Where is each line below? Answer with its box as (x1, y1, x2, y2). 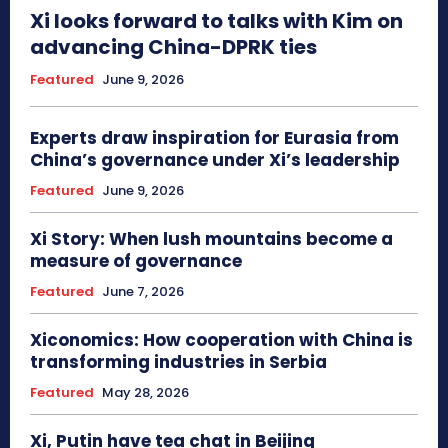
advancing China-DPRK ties (30, 32, 317, 61)
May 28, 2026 (102, 382, 189, 402)
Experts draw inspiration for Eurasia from (30, 125, 399, 150)
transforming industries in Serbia (30, 349, 327, 374)
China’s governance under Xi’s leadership (30, 147, 400, 172)
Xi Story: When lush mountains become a (30, 226, 393, 251)
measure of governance (30, 248, 242, 273)
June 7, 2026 (102, 281, 184, 301)
